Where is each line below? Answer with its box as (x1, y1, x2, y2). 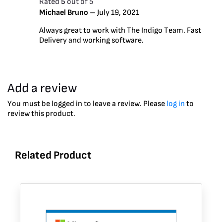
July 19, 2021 (97, 7, 139, 17)
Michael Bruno (39, 7, 90, 17)
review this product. (7, 109, 75, 118)
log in (166, 99, 185, 109)
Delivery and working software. (39, 35, 144, 45)
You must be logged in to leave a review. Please (7, 99, 166, 109)
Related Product (15, 148, 92, 162)
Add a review (7, 80, 77, 96)
